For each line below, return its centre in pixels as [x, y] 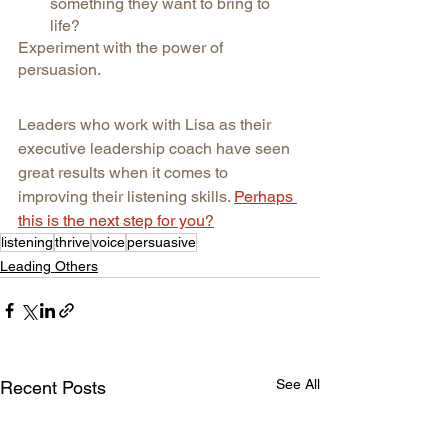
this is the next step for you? [116, 220]
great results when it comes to [125, 172]
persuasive [161, 241]
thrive [72, 241]
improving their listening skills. [126, 196]
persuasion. [59, 69]
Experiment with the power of [122, 47]
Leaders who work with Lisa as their [146, 124]
